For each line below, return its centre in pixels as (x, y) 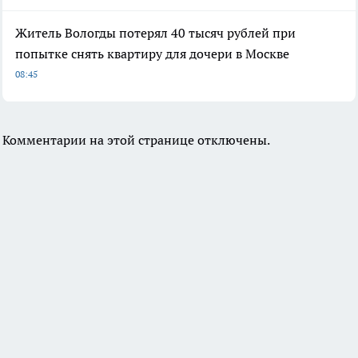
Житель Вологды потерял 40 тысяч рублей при (155, 33)
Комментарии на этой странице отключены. (136, 140)
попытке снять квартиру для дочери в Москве (152, 54)
